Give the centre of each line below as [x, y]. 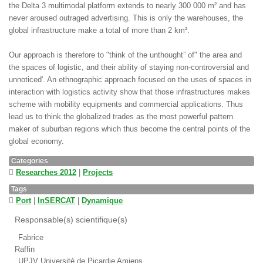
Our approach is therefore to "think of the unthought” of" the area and [125, 55]
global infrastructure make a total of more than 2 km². [99, 30]
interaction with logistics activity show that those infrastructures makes [129, 92]
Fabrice [31, 237]
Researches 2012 [46, 172]
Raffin [25, 249]
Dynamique [102, 200]
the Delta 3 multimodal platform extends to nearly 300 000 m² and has [127, 6]
